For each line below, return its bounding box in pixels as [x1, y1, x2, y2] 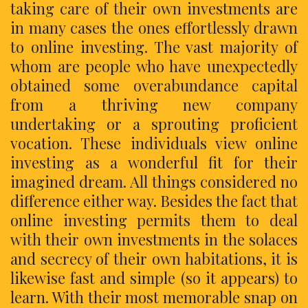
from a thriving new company [10, 94, 298, 115]
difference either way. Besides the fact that [10, 190, 298, 212]
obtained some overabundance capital [10, 75, 298, 96]
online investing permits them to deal [10, 210, 298, 231]
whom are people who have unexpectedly [10, 56, 298, 77]
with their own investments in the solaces [10, 229, 298, 250]
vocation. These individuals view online [10, 133, 298, 154]
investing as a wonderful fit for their [10, 152, 298, 173]
